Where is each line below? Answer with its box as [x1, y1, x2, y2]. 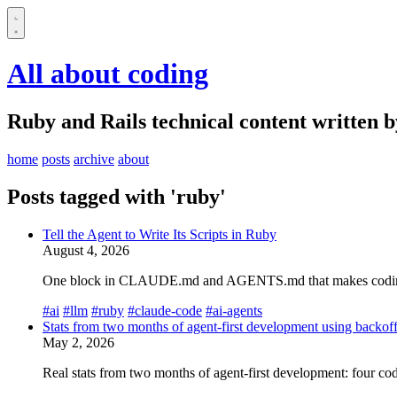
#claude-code [128, 302, 202, 318]
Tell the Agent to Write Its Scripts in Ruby [43, 226, 276, 242]
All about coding [7, 58, 208, 90]
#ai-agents [206, 302, 262, 318]
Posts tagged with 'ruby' [7, 184, 226, 208]
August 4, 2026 [43, 242, 129, 258]
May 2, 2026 [43, 334, 114, 350]
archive [74, 151, 114, 167]
